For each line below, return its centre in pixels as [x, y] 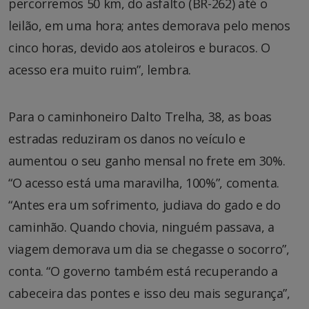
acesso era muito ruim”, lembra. [100, 69]
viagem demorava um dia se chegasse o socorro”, [149, 249]
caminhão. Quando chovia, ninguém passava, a [141, 227]
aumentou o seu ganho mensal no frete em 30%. [147, 160]
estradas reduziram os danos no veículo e [127, 138]
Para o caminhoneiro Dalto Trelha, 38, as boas [140, 116]
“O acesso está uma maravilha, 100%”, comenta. [144, 182]
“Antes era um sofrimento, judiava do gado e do [144, 205]
